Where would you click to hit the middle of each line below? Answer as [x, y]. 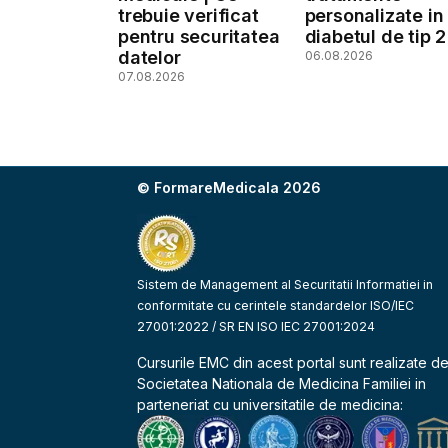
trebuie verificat [188, 15]
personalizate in [374, 15]
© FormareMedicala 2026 [229, 187]
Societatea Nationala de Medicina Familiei [274, 383]
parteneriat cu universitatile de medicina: [270, 404]
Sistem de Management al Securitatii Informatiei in [285, 284]
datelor [149, 57]
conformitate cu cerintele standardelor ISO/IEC [276, 305]
